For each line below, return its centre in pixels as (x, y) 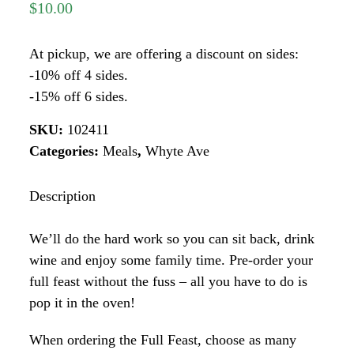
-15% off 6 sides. (79, 96)
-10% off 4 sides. (79, 75)
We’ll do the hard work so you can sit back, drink (172, 238)
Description (63, 196)
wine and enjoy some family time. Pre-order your (171, 260)
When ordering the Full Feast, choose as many (163, 339)
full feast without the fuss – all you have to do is (169, 281)
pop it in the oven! (83, 302)
